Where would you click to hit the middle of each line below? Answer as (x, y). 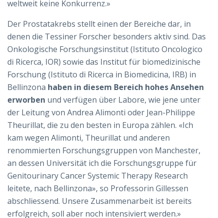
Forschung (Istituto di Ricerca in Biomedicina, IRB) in (102, 74)
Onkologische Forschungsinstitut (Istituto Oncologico (105, 49)
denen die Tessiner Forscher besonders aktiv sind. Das (107, 36)
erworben (26, 100)
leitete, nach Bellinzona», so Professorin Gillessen (98, 188)
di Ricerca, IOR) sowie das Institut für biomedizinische (104, 62)
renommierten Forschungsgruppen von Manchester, (104, 150)
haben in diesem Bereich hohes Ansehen (126, 87)
